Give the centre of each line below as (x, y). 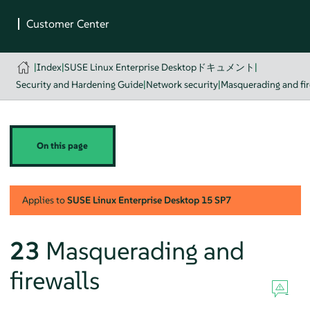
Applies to (44, 200)
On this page (63, 146)
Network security (182, 84)
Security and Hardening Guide (79, 84)
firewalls (54, 280)
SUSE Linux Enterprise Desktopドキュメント (160, 67)
